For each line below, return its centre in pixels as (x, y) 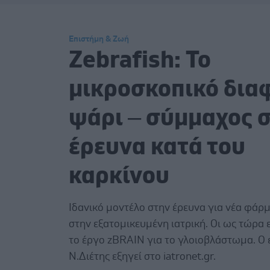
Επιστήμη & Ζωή (99, 39)
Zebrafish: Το (140, 60)
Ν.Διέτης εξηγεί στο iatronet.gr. (143, 256)
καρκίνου (119, 176)
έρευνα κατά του (157, 147)
